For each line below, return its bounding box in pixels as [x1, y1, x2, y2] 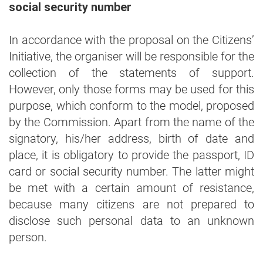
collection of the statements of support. [9, 66, 254, 80]
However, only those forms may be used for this [9, 82, 254, 96]
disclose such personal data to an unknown [9, 214, 254, 228]
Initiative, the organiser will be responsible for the [9, 49, 254, 63]
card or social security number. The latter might [9, 164, 254, 178]
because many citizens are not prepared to [9, 197, 254, 211]
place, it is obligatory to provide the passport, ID [9, 148, 254, 162]
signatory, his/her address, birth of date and [9, 131, 254, 146]
